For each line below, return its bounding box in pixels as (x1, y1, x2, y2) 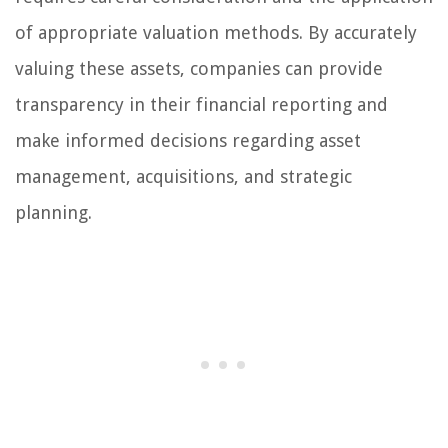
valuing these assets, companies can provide (15, 57, 383, 79)
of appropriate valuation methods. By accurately (15, 21, 417, 43)
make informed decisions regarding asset (15, 129, 361, 151)
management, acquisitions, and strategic (15, 165, 352, 187)
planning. (15, 201, 92, 223)
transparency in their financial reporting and (15, 93, 388, 115)
